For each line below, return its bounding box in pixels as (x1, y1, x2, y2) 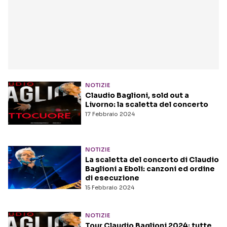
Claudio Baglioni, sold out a (85, 91, 189, 100)
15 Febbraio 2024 (85, 184, 134, 192)
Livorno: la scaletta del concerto (85, 100, 208, 109)
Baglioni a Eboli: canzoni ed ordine (85, 164, 215, 174)
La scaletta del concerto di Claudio (85, 155, 219, 165)
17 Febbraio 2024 (85, 110, 135, 118)
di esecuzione (85, 173, 139, 183)
